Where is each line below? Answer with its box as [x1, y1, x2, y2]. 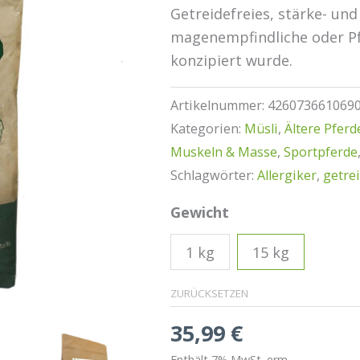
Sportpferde [283, 143, 358, 162]
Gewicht [170, 202, 229, 223]
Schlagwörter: [170, 166, 257, 185]
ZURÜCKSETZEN [170, 286, 248, 301]
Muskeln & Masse [170, 143, 277, 162]
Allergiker [256, 166, 317, 185]
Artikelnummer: [170, 96, 268, 115]
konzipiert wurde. [170, 51, 292, 71]
